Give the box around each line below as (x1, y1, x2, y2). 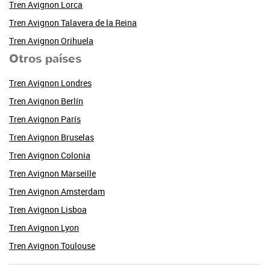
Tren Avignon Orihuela (9, 34, 93, 46)
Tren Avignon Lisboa (9, 203, 87, 215)
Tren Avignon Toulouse (9, 239, 95, 251)
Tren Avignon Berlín (9, 95, 83, 107)
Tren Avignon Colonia (9, 149, 90, 161)
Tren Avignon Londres (9, 77, 92, 89)
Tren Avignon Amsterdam (9, 185, 105, 197)
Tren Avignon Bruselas (9, 131, 94, 143)
